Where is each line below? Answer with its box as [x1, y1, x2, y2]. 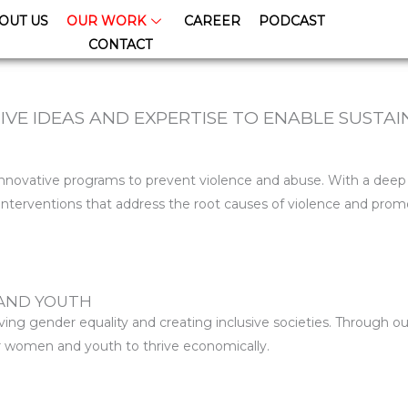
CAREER [183, 13, 240, 29]
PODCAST [258, 13, 324, 29]
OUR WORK [66, 13, 146, 29]
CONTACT [88, 36, 153, 53]
